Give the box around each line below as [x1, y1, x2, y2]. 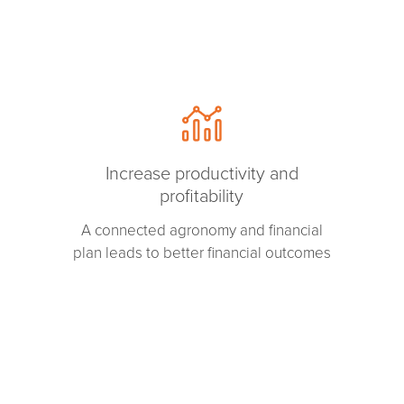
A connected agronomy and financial [80, 221, 323, 241]
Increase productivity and [105, 163, 298, 186]
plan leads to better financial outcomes [72, 243, 331, 263]
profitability [160, 186, 244, 208]
